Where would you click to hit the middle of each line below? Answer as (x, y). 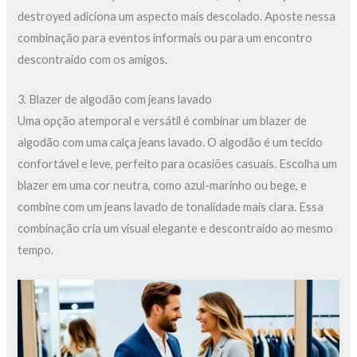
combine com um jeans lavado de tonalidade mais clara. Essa (171, 207)
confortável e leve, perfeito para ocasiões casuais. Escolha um (178, 164)
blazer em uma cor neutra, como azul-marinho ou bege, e (163, 186)
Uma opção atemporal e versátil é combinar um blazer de (163, 121)
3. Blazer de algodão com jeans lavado (115, 100)
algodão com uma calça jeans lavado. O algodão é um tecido (171, 143)
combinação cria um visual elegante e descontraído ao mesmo (176, 229)
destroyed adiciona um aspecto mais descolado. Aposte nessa (177, 17)
